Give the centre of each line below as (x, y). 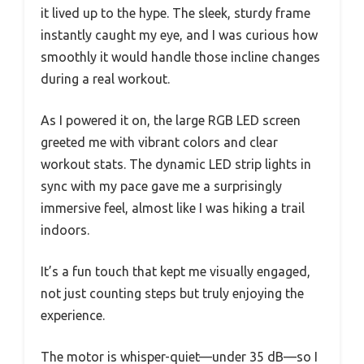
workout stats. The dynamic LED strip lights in (176, 164)
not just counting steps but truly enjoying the (172, 293)
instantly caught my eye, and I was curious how (179, 35)
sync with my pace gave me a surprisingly (161, 186)
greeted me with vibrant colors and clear (159, 142)
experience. (73, 315)
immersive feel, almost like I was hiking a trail (173, 208)
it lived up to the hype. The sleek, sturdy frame (175, 13)
